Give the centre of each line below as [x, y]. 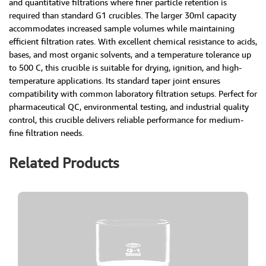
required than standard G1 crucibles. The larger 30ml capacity [123, 15]
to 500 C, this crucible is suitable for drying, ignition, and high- [125, 67]
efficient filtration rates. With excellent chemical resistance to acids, [133, 41]
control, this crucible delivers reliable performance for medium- [126, 119]
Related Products [64, 162]
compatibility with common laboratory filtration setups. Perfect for [133, 93]
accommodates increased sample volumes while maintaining [122, 28]
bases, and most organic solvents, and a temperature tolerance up [130, 54]
